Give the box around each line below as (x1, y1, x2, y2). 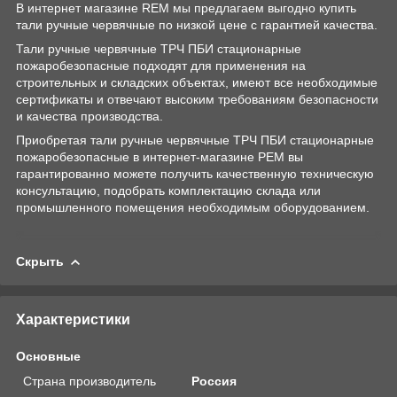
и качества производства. (16, 108, 163, 123)
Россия (191, 373, 237, 388)
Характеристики (16, 311, 130, 327)
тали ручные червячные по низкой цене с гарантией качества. (16, 17, 378, 32)
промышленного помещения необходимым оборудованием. (16, 199, 370, 214)
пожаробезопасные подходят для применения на (16, 58, 306, 73)
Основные (16, 348, 81, 363)
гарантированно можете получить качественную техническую (16, 166, 374, 181)
